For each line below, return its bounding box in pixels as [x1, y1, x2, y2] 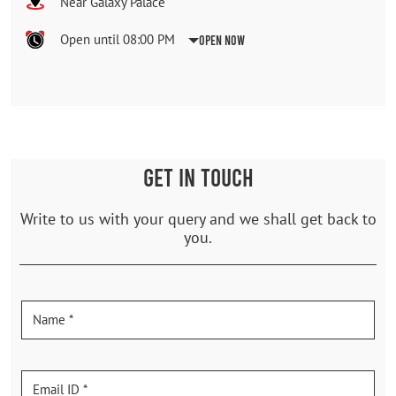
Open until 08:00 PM [60, 30, 175, 48]
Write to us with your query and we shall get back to [19, 208, 377, 229]
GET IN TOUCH [142, 161, 254, 192]
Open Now [199, 31, 245, 48]
